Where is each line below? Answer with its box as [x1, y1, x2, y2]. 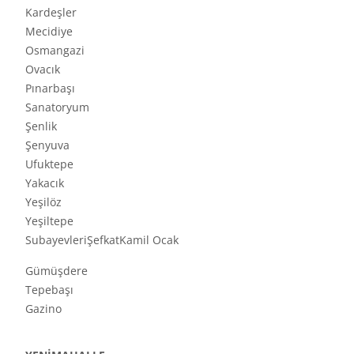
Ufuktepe [25, 156, 73, 171]
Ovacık [25, 61, 60, 77]
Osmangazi [25, 42, 85, 58]
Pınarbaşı [25, 80, 75, 96]
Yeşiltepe [25, 213, 73, 228]
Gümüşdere [25, 263, 88, 279]
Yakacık [25, 175, 64, 190]
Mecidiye [25, 23, 73, 39]
